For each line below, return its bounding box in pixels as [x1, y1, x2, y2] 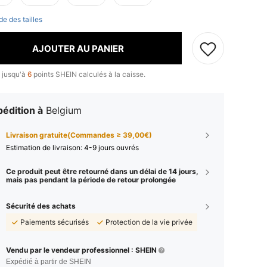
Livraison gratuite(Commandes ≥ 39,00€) [6, 131, 152, 140]
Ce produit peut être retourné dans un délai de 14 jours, [6, 167, 198, 176]
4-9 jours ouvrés [84, 143, 139, 153]
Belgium [46, 104, 82, 117]
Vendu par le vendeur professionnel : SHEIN [6, 246, 157, 255]
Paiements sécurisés [20, 218, 89, 227]
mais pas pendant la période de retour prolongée [6, 175, 176, 185]
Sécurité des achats [6, 201, 76, 211]
